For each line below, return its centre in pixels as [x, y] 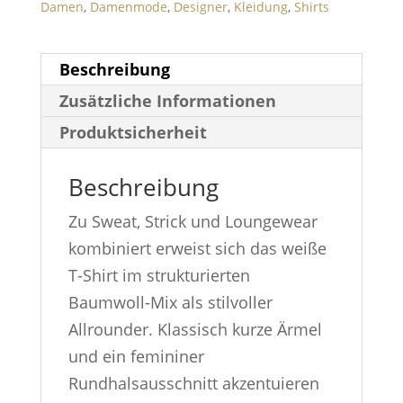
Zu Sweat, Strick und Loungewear [193, 222]
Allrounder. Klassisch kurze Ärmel [195, 330]
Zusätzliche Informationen [167, 101]
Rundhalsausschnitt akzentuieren [193, 384]
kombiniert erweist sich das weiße [197, 249]
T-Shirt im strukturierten [159, 276]
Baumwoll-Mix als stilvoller [170, 303]
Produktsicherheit [133, 133]
